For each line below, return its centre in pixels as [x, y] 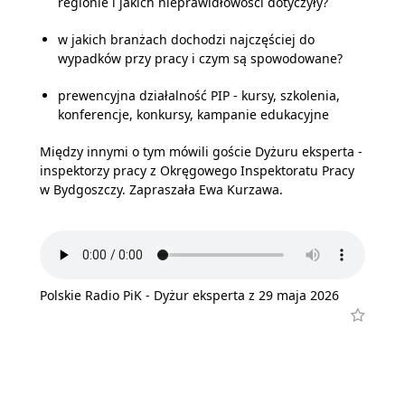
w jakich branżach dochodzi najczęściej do [186, 39]
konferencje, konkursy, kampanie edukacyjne [193, 114]
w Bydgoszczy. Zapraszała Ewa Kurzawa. [161, 189]
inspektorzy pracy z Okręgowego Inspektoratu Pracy [197, 170]
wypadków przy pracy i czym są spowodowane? [200, 58]
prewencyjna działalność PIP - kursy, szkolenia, [199, 95]
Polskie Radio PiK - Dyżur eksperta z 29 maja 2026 [189, 295]
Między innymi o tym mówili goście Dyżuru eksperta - [201, 151]
